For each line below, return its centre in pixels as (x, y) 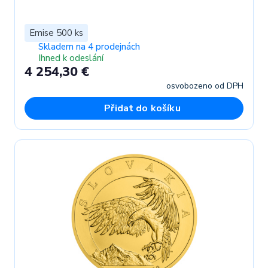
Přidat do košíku (142, 108)
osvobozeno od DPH (205, 86)
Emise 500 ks (56, 33)
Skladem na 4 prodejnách (89, 46)
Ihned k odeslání (71, 58)
